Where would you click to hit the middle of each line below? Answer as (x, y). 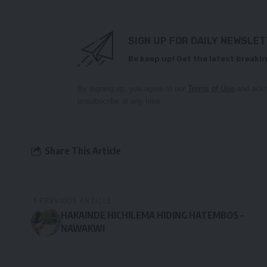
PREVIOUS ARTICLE (76, 201)
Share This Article (83, 150)
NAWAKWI (83, 229)
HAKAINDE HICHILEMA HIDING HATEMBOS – (152, 215)
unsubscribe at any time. (120, 101)
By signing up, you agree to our (133, 89)
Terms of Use (211, 89)
